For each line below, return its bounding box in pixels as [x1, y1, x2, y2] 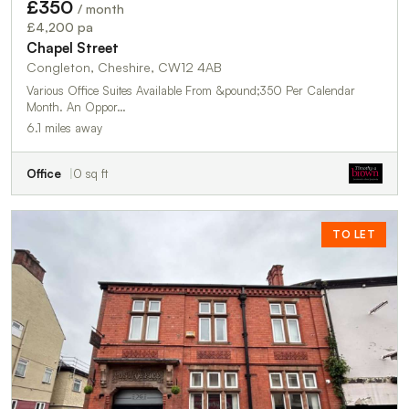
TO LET [332, 227, 375, 242]
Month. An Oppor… [67, 100, 126, 115]
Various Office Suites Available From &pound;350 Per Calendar [26, 83, 355, 99]
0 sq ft [73, 166, 108, 182]
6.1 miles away [26, 121, 102, 136]
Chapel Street [26, 39, 119, 58]
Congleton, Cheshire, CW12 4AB [26, 59, 222, 76]
